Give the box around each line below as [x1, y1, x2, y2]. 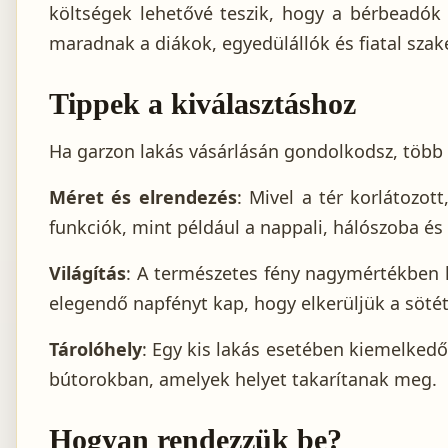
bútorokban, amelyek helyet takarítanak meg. [49, 367, 437, 392]
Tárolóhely [49, 337, 142, 362]
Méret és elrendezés [49, 185, 237, 210]
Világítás [49, 261, 126, 286]
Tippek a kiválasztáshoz [49, 87, 356, 121]
